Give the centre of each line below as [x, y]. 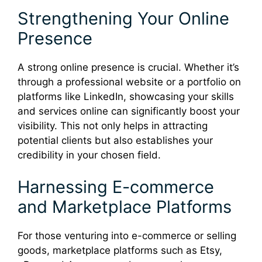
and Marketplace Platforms [125, 207]
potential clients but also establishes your [115, 140]
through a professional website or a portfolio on [129, 82]
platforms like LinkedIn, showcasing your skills [126, 96]
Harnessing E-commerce [116, 187]
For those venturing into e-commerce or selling [127, 236]
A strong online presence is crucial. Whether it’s [128, 67]
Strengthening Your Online [123, 18]
